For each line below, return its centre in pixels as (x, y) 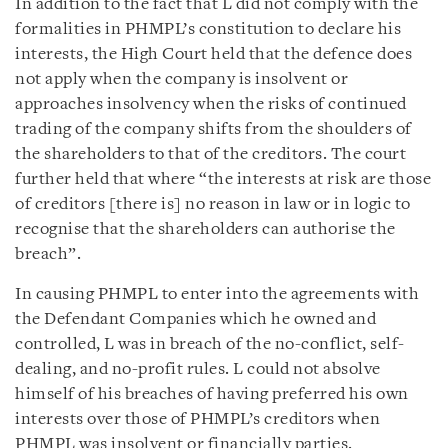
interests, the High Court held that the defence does (213, 54)
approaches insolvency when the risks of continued (211, 104)
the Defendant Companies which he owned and (195, 319)
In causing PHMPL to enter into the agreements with (217, 294)
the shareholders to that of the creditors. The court (210, 154)
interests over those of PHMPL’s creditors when (197, 419)
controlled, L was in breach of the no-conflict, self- (210, 344)
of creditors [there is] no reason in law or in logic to (213, 204)
